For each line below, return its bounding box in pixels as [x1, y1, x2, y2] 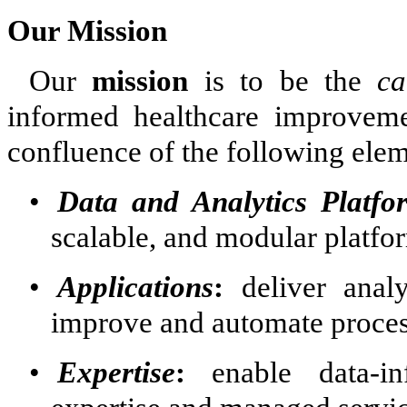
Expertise [57, 356, 176, 390]
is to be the [188, 65, 378, 98]
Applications [57, 271, 214, 304]
